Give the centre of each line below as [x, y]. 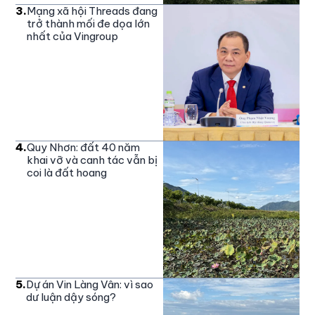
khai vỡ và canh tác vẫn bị [92, 160]
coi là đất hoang [67, 173]
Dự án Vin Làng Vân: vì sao [90, 284]
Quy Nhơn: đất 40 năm [84, 148]
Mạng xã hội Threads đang [92, 11]
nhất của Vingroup [73, 36]
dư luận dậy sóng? [71, 297]
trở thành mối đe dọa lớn [89, 23]
